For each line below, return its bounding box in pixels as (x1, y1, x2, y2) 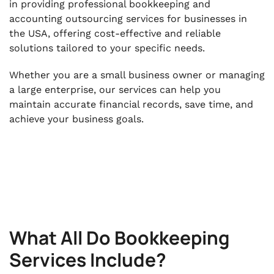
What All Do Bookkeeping (9, 225, 229, 250)
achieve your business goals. (9, 113, 144, 125)
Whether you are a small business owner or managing (9, 69, 265, 81)
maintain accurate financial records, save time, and (9, 98, 253, 110)
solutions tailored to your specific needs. (9, 42, 205, 54)
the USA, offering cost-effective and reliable (9, 28, 221, 39)
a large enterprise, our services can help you (9, 84, 221, 95)
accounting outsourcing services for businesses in (9, 13, 247, 24)
